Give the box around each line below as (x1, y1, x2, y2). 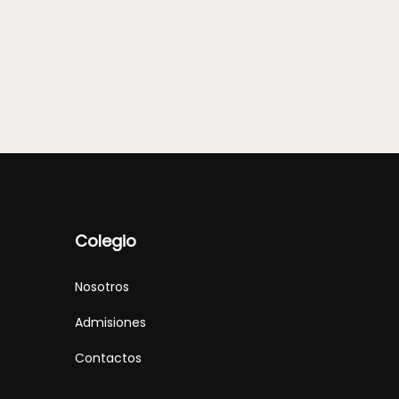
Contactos (74, 349, 142, 367)
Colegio (74, 230, 136, 252)
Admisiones (74, 313, 146, 331)
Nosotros (74, 278, 129, 296)
